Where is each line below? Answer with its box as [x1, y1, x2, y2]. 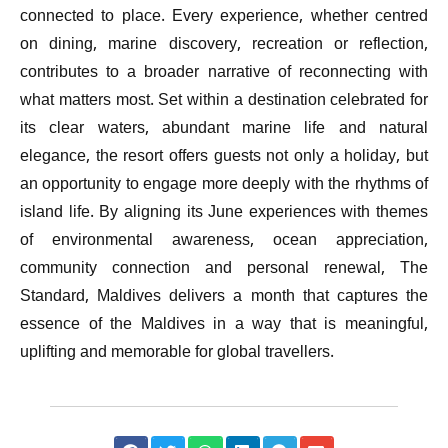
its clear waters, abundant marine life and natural [20, 115, 428, 143]
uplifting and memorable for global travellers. [20, 339, 334, 367]
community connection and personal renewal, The [20, 255, 428, 283]
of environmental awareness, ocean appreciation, [20, 227, 428, 255]
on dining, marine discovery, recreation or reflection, [20, 31, 428, 59]
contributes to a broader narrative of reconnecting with [20, 59, 428, 87]
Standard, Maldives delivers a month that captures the [20, 283, 428, 311]
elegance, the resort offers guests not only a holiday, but [20, 143, 428, 171]
